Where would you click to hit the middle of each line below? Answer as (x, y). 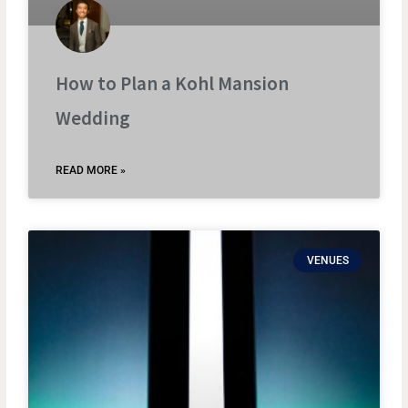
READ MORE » (91, 170)
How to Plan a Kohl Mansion (173, 83)
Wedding (93, 117)
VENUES (327, 260)
